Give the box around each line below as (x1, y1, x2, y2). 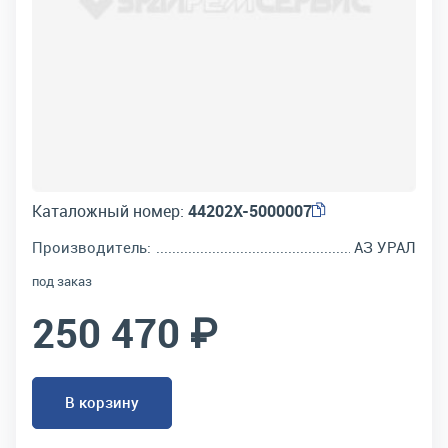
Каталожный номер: (32, 199, 184, 222)
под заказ (32, 272, 92, 290)
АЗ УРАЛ (354, 237, 416, 257)
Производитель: (32, 237, 151, 257)
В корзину (65, 392, 139, 412)
